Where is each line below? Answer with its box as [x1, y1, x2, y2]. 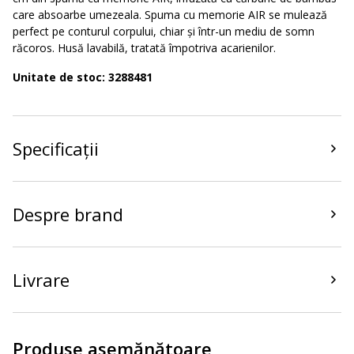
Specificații [13, 137, 99, 160]
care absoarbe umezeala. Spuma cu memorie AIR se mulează [13, 7, 327, 22]
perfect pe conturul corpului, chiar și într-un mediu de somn [13, 24, 314, 39]
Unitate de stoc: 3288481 [13, 70, 153, 85]
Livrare [13, 268, 70, 292]
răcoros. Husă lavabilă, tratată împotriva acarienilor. [13, 40, 276, 55]
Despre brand [13, 202, 123, 226]
